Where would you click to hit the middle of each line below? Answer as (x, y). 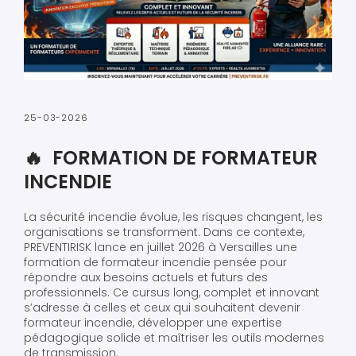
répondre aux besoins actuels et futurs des (146, 278)
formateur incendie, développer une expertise (153, 323)
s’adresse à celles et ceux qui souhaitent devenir (162, 308)
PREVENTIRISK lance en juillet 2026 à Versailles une (161, 248)
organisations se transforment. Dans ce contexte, (164, 232)
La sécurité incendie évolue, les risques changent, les (173, 217)
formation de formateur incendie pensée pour (155, 263)
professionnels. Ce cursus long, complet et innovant (172, 293)
